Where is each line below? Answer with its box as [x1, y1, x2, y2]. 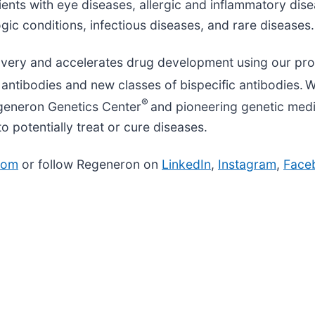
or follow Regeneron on [18, 157, 162, 172]
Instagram [218, 157, 276, 172]
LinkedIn [162, 157, 211, 172]
